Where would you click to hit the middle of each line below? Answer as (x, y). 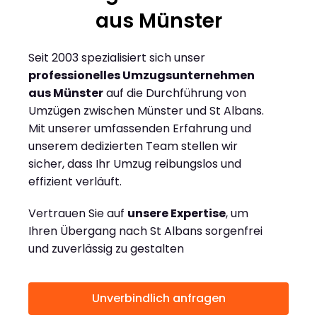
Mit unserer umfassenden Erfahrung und (140, 129)
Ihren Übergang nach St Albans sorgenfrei (145, 231)
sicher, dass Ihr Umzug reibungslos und (135, 164)
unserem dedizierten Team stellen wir (133, 146)
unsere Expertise (177, 214)
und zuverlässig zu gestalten (106, 249)
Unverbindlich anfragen (158, 299)
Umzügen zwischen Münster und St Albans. (146, 111)
